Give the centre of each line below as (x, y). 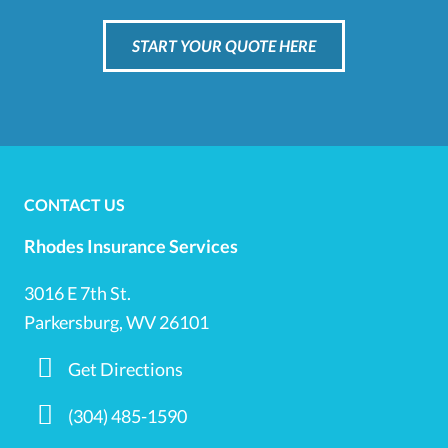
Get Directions (125, 368)
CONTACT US (75, 204)
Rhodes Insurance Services (131, 245)
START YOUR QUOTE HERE (224, 46)
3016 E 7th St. (78, 292)
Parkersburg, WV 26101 (117, 321)
